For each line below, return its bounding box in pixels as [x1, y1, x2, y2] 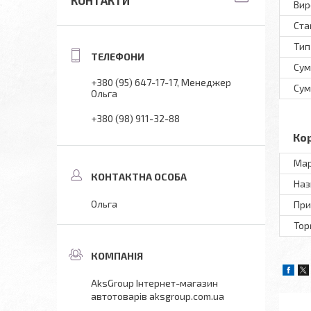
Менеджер [181, 76, 231, 88]
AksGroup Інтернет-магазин [91, 277, 218, 289]
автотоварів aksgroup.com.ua [91, 290, 224, 302]
